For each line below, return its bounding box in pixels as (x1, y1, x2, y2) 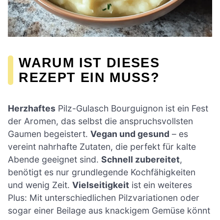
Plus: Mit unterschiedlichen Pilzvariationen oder (8, 192, 199, 203)
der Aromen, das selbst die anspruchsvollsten (8, 116, 193, 127)
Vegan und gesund (90, 129, 169, 139)
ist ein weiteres (129, 180, 192, 191)
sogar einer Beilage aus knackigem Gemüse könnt (8, 205, 210, 216)
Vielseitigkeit (72, 180, 129, 191)
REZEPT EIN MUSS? (19, 70, 160, 85)
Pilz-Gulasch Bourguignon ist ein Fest (55, 103, 208, 114)
